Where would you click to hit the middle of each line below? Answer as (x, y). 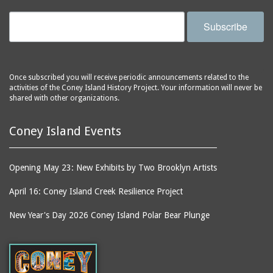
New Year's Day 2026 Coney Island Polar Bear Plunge (109, 215)
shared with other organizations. (64, 98)
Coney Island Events (65, 131)
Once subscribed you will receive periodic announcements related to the (129, 78)
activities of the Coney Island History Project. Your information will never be (136, 88)
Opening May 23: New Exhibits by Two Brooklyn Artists (113, 168)
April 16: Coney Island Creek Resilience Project (96, 192)
